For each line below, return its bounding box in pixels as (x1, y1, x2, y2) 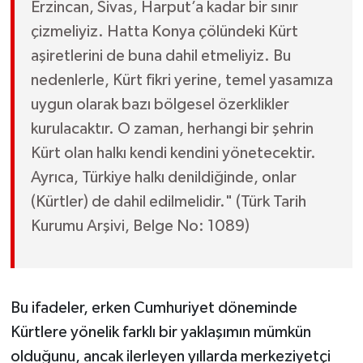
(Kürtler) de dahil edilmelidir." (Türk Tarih (30, 193, 306, 210)
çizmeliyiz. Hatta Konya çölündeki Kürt (30, 23, 298, 40)
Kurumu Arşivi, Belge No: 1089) (30, 217, 250, 234)
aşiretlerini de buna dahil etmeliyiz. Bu (30, 47, 291, 64)
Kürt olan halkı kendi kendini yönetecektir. (30, 144, 316, 161)
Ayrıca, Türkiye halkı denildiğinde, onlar (30, 169, 297, 186)
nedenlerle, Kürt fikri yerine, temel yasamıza (30, 71, 333, 88)
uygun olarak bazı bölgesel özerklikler (30, 96, 289, 113)
